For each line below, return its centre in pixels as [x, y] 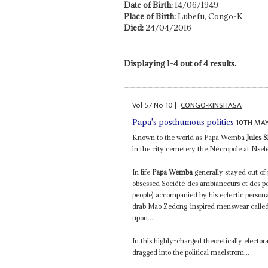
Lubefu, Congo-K [210, 16]
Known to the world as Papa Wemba [190, 138]
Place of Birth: [150, 16]
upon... [143, 218]
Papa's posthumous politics [183, 122]
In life [142, 172]
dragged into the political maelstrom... [191, 252]
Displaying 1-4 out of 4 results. [180, 63]
